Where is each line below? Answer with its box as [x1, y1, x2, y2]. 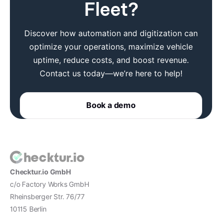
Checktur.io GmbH [10, 168, 71, 176]
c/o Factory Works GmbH [10, 180, 89, 189]
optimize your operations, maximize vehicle [29, 42, 193, 52]
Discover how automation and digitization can [24, 29, 198, 39]
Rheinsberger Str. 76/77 [10, 193, 85, 201]
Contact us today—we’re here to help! [40, 69, 182, 79]
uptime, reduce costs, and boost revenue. [33, 55, 189, 65]
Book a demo [86, 101, 136, 111]
